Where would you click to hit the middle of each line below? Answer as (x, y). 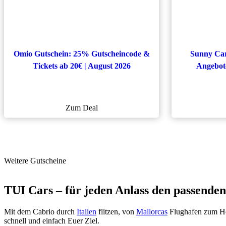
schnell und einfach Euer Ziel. (52, 220)
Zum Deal (81, 107)
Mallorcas (152, 211)
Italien (87, 211)
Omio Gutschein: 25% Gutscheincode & (81, 53)
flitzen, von (116, 211)
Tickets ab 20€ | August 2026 (81, 66)
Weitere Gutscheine (35, 160)
